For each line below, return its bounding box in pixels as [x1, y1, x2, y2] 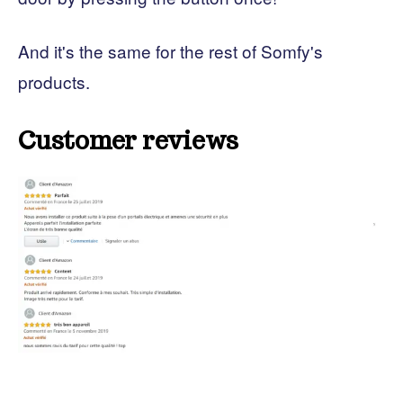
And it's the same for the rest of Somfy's [18, 38, 323, 63]
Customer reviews [18, 124, 238, 157]
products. [18, 68, 90, 94]
